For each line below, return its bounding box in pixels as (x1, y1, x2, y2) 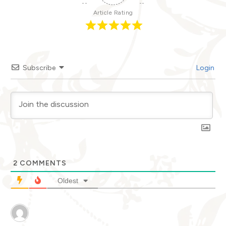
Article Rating (93, 9, 133, 16)
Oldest (58, 176, 78, 185)
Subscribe (23, 63, 55, 72)
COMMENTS (18, 158, 67, 167)
